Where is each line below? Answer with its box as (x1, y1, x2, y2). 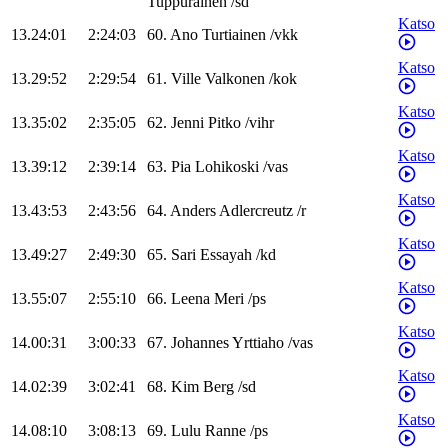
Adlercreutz (219, 202, 293, 220)
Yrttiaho (232, 334, 284, 352)
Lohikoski (195, 158, 259, 176)
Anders (170, 202, 216, 220)
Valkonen (205, 70, 265, 88)
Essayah (200, 246, 252, 264)
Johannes (171, 334, 229, 352)
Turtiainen (202, 26, 266, 44)
